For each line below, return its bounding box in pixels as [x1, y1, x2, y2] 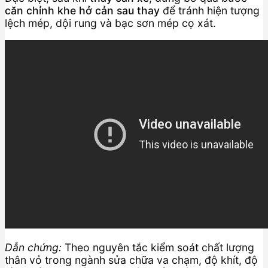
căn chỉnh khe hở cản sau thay [5, 4, 160, 17]
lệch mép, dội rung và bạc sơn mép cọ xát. [5, 17, 216, 30]
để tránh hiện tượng [160, 4, 260, 17]
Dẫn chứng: [5, 241, 62, 254]
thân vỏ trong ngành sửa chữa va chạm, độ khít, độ [5, 254, 258, 267]
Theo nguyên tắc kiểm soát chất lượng [62, 241, 254, 254]
